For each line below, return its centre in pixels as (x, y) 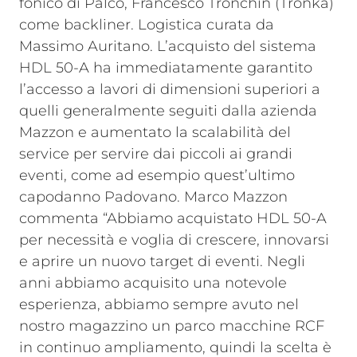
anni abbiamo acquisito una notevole (153, 283)
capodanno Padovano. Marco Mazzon (153, 197)
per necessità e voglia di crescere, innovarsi (174, 240)
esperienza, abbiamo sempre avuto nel (159, 304)
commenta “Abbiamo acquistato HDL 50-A (173, 218)
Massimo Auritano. (86, 46)
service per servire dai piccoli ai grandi (156, 154)
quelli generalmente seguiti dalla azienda (168, 111)
